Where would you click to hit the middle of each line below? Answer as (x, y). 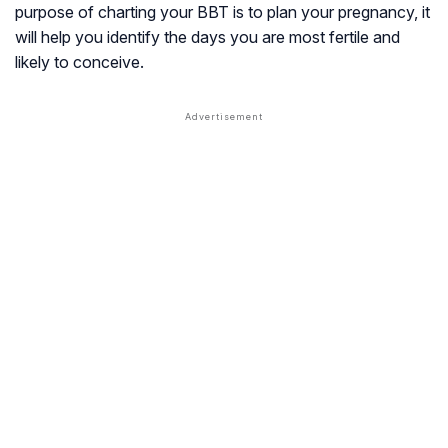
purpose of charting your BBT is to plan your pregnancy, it (222, 12)
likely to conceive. (79, 62)
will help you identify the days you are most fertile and (207, 37)
